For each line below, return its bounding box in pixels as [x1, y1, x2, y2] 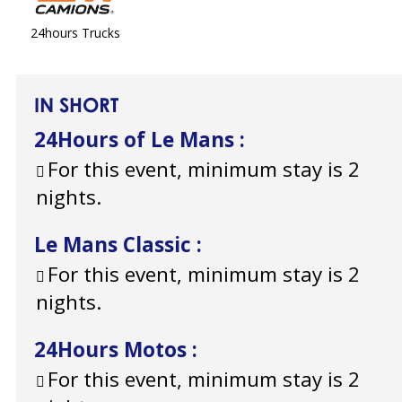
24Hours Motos [34, 336, 192, 364]
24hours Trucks [30, 24, 120, 41]
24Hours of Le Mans [34, 126, 240, 154]
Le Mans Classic [34, 231, 197, 259]
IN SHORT [34, 92, 118, 118]
